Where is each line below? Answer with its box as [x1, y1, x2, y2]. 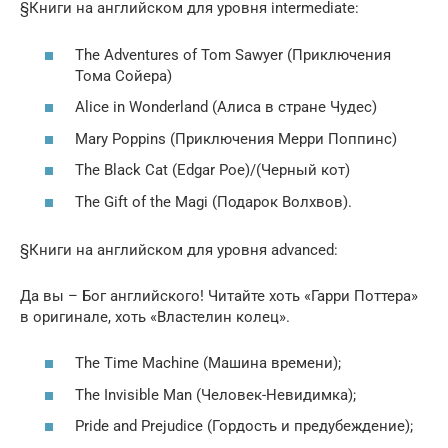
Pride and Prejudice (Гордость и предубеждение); [75, 417, 413, 435]
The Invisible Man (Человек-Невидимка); [75, 385, 356, 404]
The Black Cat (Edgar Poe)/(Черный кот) [75, 161, 350, 179]
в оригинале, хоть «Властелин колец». [20, 307, 290, 326]
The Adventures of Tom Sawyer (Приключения [75, 45, 391, 64]
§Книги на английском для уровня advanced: [20, 240, 338, 259]
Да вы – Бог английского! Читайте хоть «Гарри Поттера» [20, 286, 418, 305]
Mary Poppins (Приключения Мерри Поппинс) [75, 129, 397, 148]
